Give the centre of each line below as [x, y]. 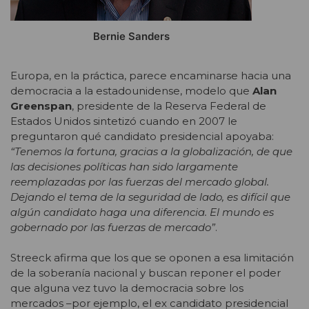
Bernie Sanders [131, 37]
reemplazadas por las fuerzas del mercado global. [140, 181]
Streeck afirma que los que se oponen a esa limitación [152, 258]
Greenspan [41, 106]
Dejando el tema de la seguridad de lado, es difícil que [150, 197]
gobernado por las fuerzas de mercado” [113, 227]
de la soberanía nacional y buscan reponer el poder [146, 273]
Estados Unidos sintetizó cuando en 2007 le [124, 121]
